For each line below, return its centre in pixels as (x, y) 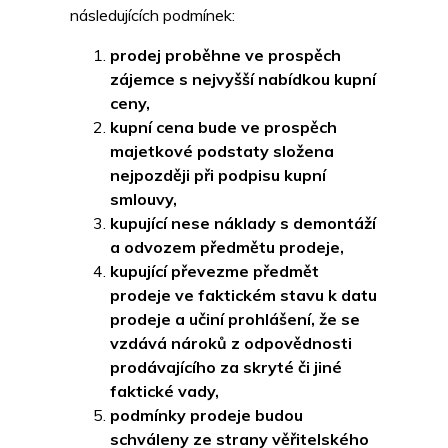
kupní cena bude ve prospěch (223, 126)
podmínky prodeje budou (206, 414)
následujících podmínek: (152, 14)
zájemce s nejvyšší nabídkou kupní (243, 78)
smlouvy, (143, 198)
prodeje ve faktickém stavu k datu (243, 294)
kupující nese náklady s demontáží (243, 222)
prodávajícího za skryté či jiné (226, 366)
